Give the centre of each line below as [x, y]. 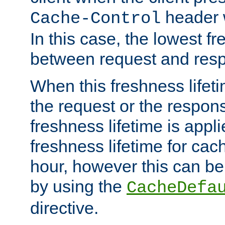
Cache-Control [95, 18]
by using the [78, 186]
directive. [64, 208]
